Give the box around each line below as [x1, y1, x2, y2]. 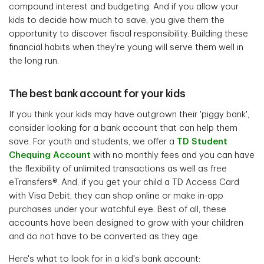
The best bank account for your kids [9, 88, 186, 99]
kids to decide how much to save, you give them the [9, 16, 225, 25]
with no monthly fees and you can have [91, 151, 255, 160]
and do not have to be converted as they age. [9, 232, 200, 241]
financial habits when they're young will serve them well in [9, 43, 243, 52]
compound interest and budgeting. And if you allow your [9, 2, 239, 11]
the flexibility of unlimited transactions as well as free [9, 164, 227, 173]
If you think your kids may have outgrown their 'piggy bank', [9, 110, 249, 119]
